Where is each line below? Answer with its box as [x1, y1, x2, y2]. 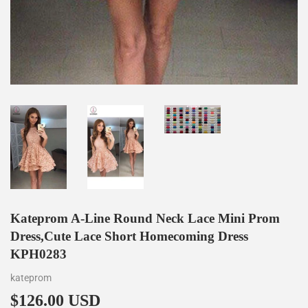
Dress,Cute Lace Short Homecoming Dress [10, 229, 248, 244]
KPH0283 [10, 247, 67, 262]
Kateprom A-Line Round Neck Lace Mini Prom [10, 211, 280, 226]
